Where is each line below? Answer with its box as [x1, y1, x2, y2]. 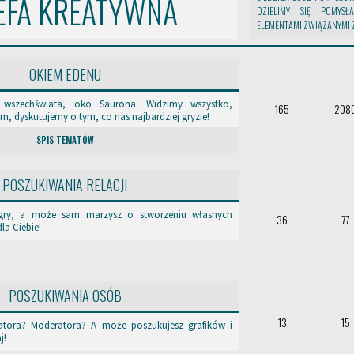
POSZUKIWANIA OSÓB [8, 285, 122, 306]
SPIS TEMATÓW [36, 134, 94, 146]
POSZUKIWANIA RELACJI [2, 175, 127, 195]
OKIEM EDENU [28, 64, 101, 85]
